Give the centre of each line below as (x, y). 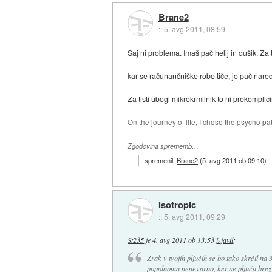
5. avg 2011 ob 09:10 (233, 160)
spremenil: (161, 160)
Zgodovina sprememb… (163, 146)
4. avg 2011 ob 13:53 (184, 240)
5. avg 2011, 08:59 (194, 29)
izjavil (225, 240)
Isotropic (177, 204)
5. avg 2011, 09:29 (194, 216)
